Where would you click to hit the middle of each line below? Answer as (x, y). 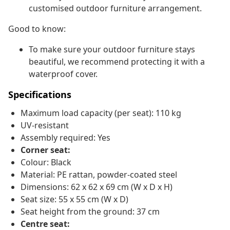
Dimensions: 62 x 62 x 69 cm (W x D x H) (97, 187)
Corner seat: (45, 150)
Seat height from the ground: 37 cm (90, 212)
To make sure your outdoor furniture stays (112, 50)
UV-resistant (45, 126)
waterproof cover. (63, 74)
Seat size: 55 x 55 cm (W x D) (74, 199)
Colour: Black (46, 162)
